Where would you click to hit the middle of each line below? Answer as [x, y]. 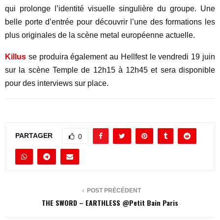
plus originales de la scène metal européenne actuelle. [100, 35]
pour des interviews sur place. [57, 83]
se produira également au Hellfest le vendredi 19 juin [122, 57]
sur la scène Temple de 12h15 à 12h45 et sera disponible [110, 70]
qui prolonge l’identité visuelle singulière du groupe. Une [110, 9]
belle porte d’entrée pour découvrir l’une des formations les [110, 22]
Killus [15, 57]
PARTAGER [34, 135]
